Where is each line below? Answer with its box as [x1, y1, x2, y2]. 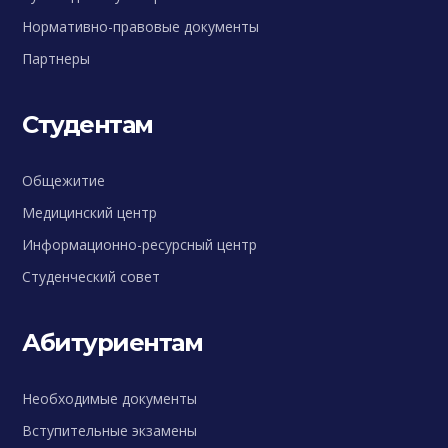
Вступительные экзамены [22, 421, 198, 441]
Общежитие [22, 171, 106, 191]
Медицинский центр [22, 203, 158, 223]
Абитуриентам [22, 328, 203, 358]
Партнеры [22, 49, 91, 69]
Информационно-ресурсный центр [22, 235, 258, 255]
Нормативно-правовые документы [22, 17, 260, 37]
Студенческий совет [22, 267, 161, 287]
